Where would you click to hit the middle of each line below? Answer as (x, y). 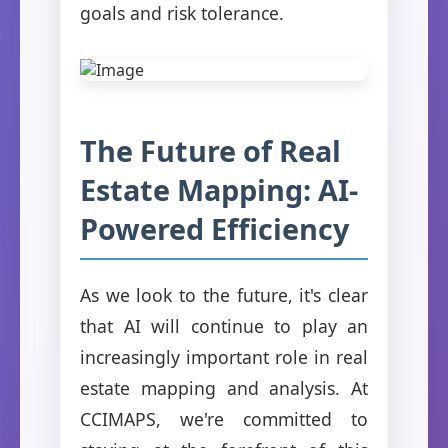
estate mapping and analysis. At (224, 387)
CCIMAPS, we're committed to (224, 418)
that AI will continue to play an (224, 325)
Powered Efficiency (214, 228)
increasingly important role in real (224, 356)
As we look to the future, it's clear (224, 294)
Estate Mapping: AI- (219, 189)
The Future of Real (210, 150)
